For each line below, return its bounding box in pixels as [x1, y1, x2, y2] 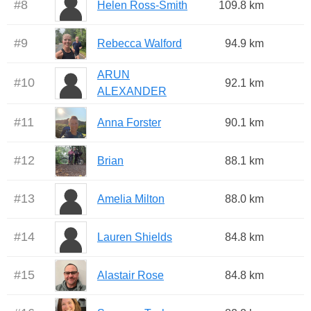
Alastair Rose [97, 269, 164, 282]
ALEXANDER [97, 85, 167, 98]
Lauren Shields [97, 231, 172, 244]
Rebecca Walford [97, 37, 182, 50]
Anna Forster [97, 117, 161, 129]
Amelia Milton [97, 193, 165, 205]
